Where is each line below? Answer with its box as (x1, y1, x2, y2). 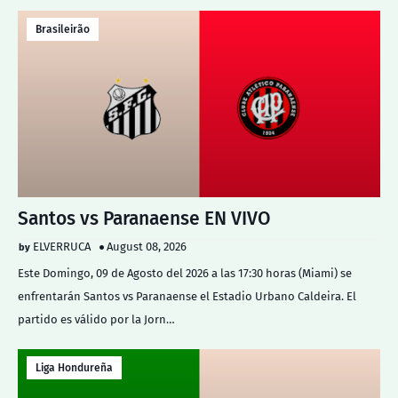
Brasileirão (36, 23, 90, 36)
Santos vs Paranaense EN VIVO (18, 207, 271, 230)
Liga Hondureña (36, 362, 113, 374)
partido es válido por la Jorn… (18, 313, 175, 326)
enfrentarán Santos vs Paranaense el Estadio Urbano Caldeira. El (18, 290, 356, 303)
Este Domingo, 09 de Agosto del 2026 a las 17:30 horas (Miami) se (18, 267, 352, 280)
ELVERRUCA (33, 240, 91, 253)
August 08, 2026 (107, 240, 187, 253)
